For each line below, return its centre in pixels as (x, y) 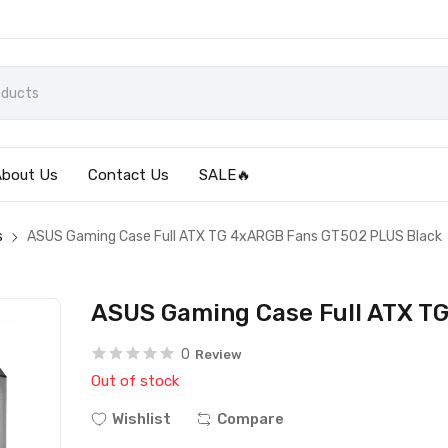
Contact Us (129, 175)
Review (219, 354)
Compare (251, 419)
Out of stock (135, 381)
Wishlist (142, 419)
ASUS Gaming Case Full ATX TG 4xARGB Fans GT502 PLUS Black (235, 236)
